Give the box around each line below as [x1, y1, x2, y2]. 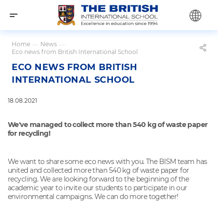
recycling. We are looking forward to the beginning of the [8, 175, 189, 184]
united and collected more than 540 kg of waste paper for [8, 166, 189, 175]
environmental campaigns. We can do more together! [8, 192, 179, 201]
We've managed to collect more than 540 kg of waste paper [8, 120, 208, 129]
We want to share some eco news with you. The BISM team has [8, 157, 207, 166]
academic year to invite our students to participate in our [8, 183, 187, 193]
